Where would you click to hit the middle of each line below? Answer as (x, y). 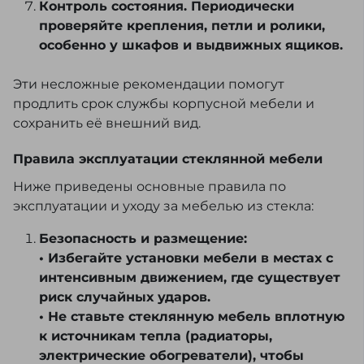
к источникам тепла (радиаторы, (156, 336)
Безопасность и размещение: (143, 239)
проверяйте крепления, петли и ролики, (182, 26)
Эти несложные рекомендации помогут (149, 84)
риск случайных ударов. (125, 297)
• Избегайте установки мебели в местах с (186, 258)
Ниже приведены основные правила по (149, 187)
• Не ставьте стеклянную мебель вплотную (192, 317)
